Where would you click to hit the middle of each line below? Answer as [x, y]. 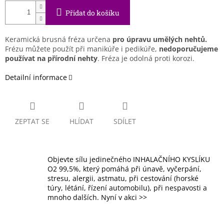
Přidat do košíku [92, 13]
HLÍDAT [81, 121]
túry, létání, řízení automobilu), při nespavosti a [127, 188]
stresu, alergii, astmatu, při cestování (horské [123, 178]
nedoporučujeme [188, 49]
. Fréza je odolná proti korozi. [147, 58]
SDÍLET [125, 121]
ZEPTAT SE [32, 121]
